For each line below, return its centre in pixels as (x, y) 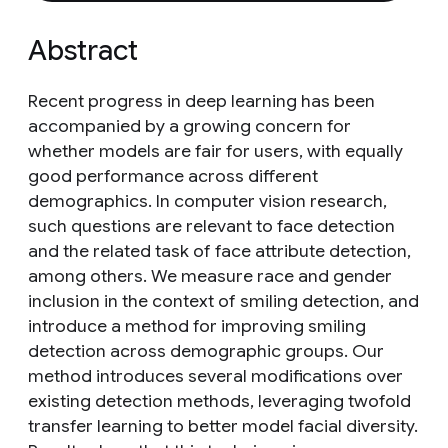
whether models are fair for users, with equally (215, 151)
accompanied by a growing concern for (189, 126)
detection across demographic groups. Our (206, 351)
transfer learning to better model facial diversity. (223, 426)
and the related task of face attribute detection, (219, 251)
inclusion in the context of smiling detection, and (223, 301)
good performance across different (173, 176)
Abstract (83, 50)
